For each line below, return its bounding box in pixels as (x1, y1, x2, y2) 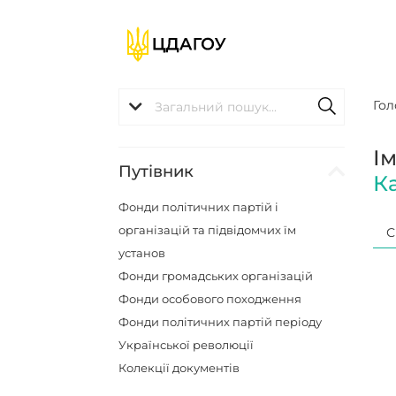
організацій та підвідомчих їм (118, 223, 297, 237)
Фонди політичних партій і (118, 200, 279, 214)
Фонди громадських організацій (118, 269, 314, 283)
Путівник (118, 162, 194, 181)
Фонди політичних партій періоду (118, 315, 323, 329)
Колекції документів (118, 361, 240, 375)
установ (118, 246, 166, 260)
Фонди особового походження (118, 292, 302, 306)
